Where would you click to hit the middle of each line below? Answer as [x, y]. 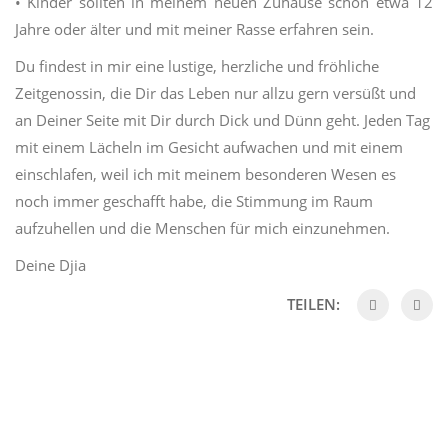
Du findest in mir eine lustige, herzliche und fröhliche [197, 66]
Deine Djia [50, 265]
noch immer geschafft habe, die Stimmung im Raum [194, 201]
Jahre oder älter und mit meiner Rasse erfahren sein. [194, 29]
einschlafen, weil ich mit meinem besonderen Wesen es [205, 174]
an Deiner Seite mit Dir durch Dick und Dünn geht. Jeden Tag [222, 120]
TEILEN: [315, 304]
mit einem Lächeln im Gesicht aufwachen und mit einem [209, 147]
